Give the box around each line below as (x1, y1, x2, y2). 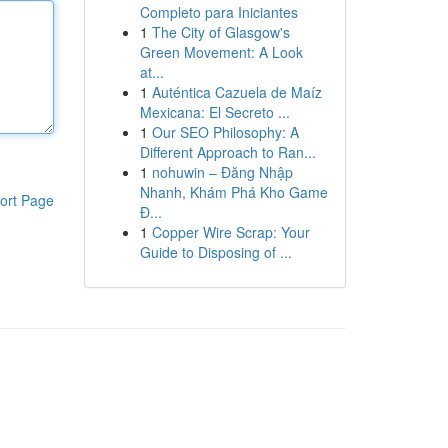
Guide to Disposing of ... (139, 242, 292, 262)
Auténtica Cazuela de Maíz (151, 82, 322, 102)
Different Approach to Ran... (139, 142, 316, 162)
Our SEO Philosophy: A (151, 122, 299, 142)
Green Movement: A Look (139, 42, 303, 62)
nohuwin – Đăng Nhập (151, 162, 293, 182)
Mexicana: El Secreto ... (139, 102, 290, 122)
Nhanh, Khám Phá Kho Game (139, 182, 328, 202)
